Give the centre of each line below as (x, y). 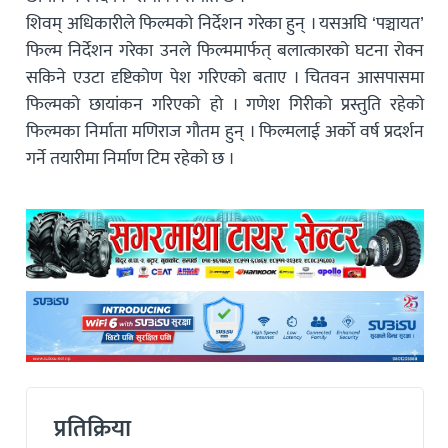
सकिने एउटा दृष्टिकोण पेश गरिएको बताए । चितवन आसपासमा (225, 78)
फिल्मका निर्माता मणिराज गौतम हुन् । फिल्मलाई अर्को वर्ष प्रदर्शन (225, 132)
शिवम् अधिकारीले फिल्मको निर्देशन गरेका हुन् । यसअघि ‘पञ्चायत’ (225, 24)
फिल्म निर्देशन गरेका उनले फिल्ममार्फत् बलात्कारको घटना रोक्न (225, 51)
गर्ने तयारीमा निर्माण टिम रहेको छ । (131, 159)
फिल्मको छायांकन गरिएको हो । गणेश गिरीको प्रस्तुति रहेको (225, 105)
